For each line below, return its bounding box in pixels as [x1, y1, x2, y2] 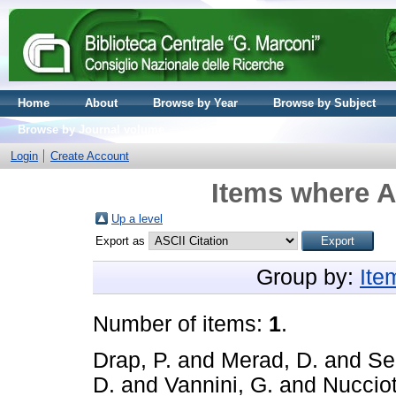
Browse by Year [153, 96, 238, 110]
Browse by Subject [273, 96, 376, 110]
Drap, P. [93, 347, 171, 372]
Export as [95, 234, 148, 247]
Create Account [50, 149, 129, 163]
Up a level [111, 212, 163, 225]
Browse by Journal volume [18, 123, 164, 136]
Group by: [256, 265, 360, 289]
